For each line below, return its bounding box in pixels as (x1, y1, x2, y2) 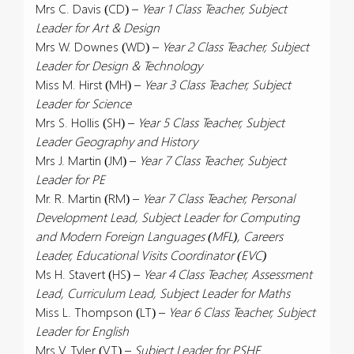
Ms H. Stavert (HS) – (36, 265, 143, 282)
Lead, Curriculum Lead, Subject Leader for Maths (36, 284, 290, 301)
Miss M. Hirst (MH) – (36, 76, 144, 92)
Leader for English (36, 322, 129, 339)
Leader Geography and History (36, 133, 198, 149)
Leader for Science (36, 95, 131, 111)
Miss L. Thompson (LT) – (36, 303, 168, 320)
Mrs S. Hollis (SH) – (36, 114, 137, 130)
